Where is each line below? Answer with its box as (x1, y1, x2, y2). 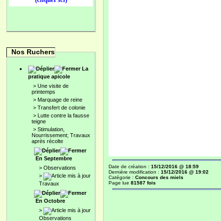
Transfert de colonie (37, 105, 85, 110)
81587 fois (131, 180, 156, 185)
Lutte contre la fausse (37, 112, 89, 118)
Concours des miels (135, 175, 184, 180)
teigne (32, 118, 46, 124)
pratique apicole (28, 74, 70, 79)
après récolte (32, 138, 63, 144)
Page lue (109, 180, 131, 185)
